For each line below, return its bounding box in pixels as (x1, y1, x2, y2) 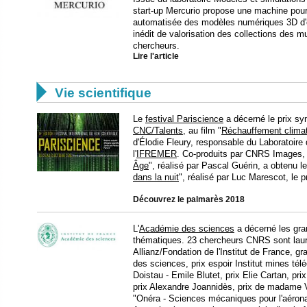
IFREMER (136, 149, 177, 159)
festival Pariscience (145, 114, 223, 124)
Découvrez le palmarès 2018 (133, 195, 245, 204)
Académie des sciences (139, 223, 234, 234)
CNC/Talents (133, 125, 183, 136)
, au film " (183, 125, 221, 136)
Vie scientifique (55, 86, 151, 100)
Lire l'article (133, 52, 179, 60)
